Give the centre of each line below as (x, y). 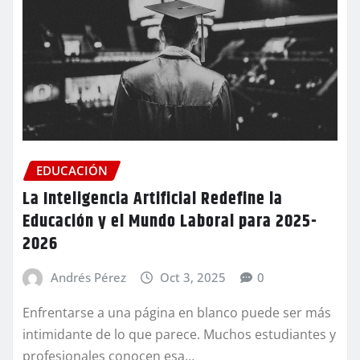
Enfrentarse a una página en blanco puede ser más (177, 312)
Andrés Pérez (88, 278)
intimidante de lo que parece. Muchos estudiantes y (179, 334)
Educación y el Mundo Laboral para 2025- (170, 222)
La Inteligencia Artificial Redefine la (153, 200)
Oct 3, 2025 (193, 278)
